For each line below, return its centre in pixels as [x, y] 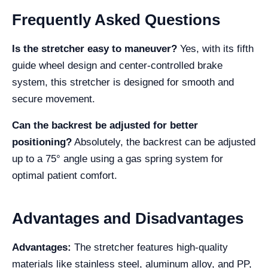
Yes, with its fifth [215, 49]
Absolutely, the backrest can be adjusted [164, 142]
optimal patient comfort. [65, 176]
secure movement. [54, 99]
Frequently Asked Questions [116, 20]
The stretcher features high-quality [150, 247]
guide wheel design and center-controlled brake [117, 66]
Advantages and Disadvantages [128, 218]
